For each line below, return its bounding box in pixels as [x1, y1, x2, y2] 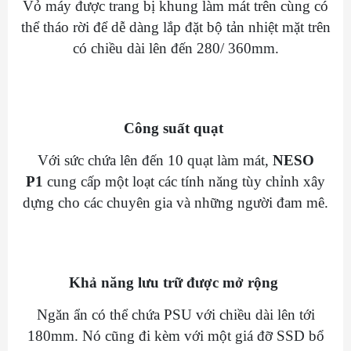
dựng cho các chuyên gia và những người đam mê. [23, 194, 328, 211]
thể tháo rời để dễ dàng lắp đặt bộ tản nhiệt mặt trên [20, 18, 331, 35]
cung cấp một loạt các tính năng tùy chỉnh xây [43, 172, 325, 190]
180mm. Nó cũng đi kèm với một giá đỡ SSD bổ [27, 327, 324, 344]
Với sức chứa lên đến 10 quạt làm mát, [37, 151, 273, 168]
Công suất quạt [124, 119, 227, 136]
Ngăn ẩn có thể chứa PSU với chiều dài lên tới [36, 306, 315, 323]
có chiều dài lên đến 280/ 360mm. [72, 39, 279, 56]
